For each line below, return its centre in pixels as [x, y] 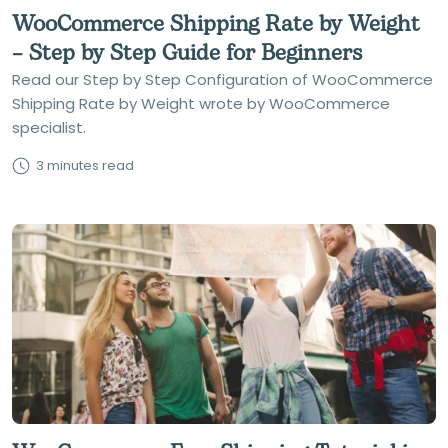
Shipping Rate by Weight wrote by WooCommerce [201, 103]
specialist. [49, 127]
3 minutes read [85, 165]
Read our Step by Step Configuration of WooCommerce [222, 79]
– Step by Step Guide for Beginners [187, 53]
